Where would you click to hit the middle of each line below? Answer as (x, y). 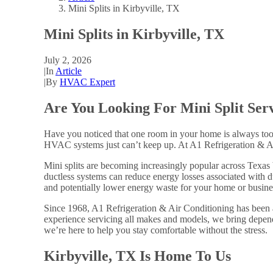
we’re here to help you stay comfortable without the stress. (156, 230)
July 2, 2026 (68, 60)
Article (69, 71)
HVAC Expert (87, 82)
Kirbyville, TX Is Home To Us (137, 256)
